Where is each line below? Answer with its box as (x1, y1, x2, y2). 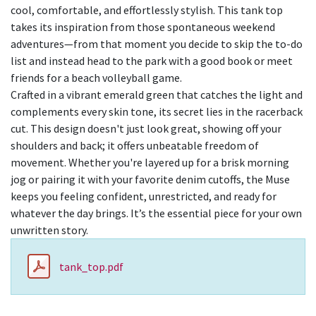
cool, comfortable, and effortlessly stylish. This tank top (11, 3, 283, 18)
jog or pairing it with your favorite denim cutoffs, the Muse (11, 172, 290, 187)
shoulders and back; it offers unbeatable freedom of (11, 138, 259, 153)
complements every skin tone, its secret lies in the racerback (11, 104, 303, 119)
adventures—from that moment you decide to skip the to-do (11, 37, 303, 51)
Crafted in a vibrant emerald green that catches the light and (11, 87, 303, 102)
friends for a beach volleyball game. (11, 71, 182, 85)
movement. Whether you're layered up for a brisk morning (11, 155, 289, 170)
